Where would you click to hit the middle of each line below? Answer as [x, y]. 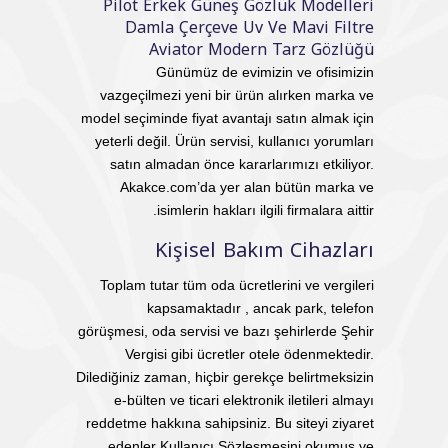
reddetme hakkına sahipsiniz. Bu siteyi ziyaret [230, 423]
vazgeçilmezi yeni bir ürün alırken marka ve [237, 95]
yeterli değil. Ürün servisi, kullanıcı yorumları [234, 141]
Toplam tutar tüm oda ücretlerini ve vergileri [237, 285]
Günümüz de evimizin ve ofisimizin [265, 72]
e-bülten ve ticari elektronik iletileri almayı [244, 400]
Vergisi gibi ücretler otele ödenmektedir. [249, 354]
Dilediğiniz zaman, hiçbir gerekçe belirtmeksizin [225, 377]
